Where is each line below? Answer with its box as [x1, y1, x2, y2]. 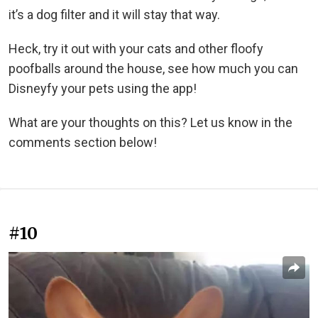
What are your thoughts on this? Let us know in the [9, 115, 292, 131]
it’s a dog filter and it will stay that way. [9, 7, 220, 23]
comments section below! [9, 135, 157, 150]
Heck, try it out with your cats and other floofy [9, 41, 263, 57]
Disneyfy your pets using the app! [9, 81, 197, 97]
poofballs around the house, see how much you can [9, 61, 298, 77]
